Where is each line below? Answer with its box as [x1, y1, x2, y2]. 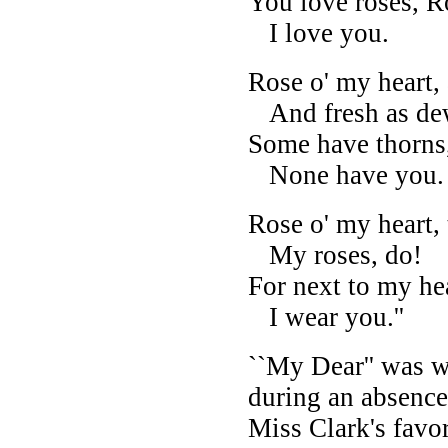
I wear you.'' [248, 301, 404, 332]
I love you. [248, 17, 389, 48]
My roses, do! [248, 239, 422, 270]
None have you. [248, 159, 444, 190]
